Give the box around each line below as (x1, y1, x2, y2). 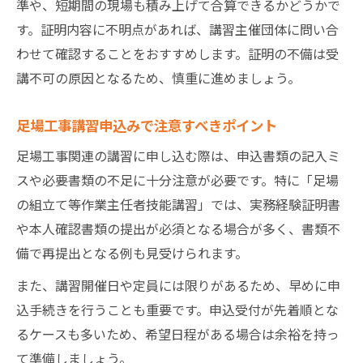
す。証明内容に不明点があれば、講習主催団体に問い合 (16, 19, 339, 39)
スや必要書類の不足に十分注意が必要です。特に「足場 (16, 169, 339, 190)
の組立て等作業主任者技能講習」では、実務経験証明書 (16, 194, 340, 214)
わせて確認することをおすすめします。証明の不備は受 (16, 43, 339, 63)
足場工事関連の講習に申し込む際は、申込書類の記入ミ (16, 145, 340, 165)
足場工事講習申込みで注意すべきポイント (16, 113, 277, 135)
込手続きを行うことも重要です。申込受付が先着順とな (16, 299, 339, 319)
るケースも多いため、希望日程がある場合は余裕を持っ (16, 323, 340, 344)
